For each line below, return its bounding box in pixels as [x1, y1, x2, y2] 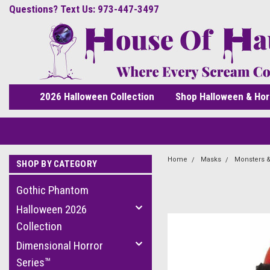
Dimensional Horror [16, 239, 103, 253]
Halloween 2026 [16, 202, 87, 216]
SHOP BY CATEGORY [16, 159, 97, 169]
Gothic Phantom [16, 183, 89, 197]
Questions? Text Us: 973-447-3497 [9, 3, 159, 15]
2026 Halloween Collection [39, 90, 154, 102]
